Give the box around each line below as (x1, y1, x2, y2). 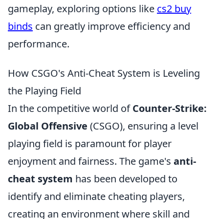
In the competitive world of (8, 102, 132, 115)
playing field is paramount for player (8, 137, 172, 150)
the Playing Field (8, 84, 81, 97)
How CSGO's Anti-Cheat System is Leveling (8, 66, 200, 80)
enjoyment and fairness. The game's (8, 154, 174, 168)
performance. (8, 37, 69, 50)
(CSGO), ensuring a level (88, 119, 198, 132)
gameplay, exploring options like (8, 2, 157, 15)
